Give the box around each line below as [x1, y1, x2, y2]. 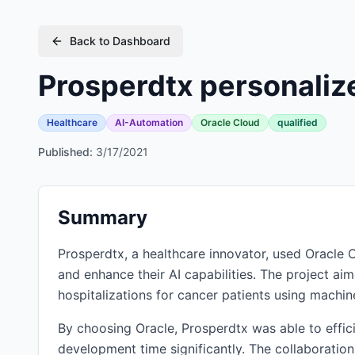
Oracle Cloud [200, 116, 260, 128]
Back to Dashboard [70, 34, 170, 48]
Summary [58, 206, 147, 229]
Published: [38, 145, 93, 158]
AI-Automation [115, 116, 183, 128]
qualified [277, 116, 318, 128]
